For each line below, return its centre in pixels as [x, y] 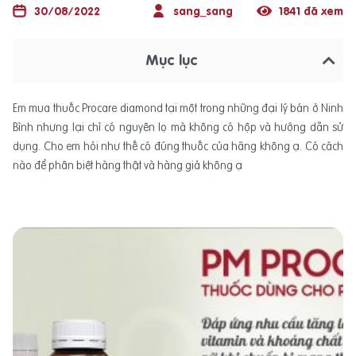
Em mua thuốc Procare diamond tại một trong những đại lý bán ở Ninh [178, 108]
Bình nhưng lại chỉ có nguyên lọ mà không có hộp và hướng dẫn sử [178, 127]
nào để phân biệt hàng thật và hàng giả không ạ [128, 165]
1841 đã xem [311, 11]
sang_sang [203, 11]
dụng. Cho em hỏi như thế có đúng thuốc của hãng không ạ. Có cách [178, 146]
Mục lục [172, 60]
